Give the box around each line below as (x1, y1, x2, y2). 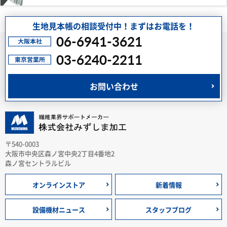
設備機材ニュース (32, 204, 85, 214)
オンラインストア (32, 179, 85, 190)
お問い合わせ (90, 80, 138, 93)
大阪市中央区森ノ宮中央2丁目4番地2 (5, 148, 115, 159)
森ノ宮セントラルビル (5, 158, 71, 168)
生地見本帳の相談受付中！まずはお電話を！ (32, 20, 195, 32)
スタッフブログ (145, 204, 192, 214)
